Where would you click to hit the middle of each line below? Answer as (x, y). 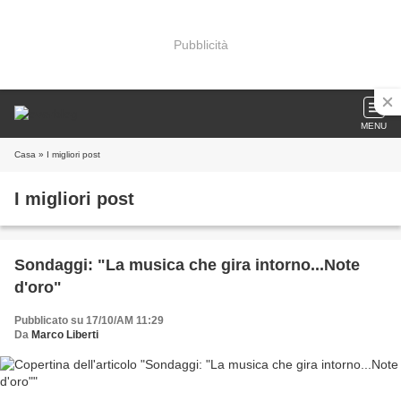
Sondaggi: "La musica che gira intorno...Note (187, 265)
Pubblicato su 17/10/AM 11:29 (89, 320)
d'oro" (38, 287)
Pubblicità (200, 44)
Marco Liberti (65, 335)
